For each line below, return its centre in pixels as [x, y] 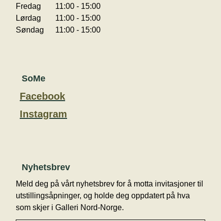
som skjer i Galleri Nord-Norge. [70, 207]
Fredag [28, 6]
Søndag [30, 30]
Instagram [43, 114]
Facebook [42, 96]
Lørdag [28, 18]
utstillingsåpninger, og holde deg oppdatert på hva [103, 195]
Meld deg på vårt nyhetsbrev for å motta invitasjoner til [110, 184]
